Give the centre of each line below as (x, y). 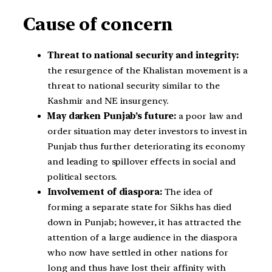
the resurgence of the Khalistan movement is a (148, 71)
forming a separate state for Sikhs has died (139, 207)
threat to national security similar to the (134, 86)
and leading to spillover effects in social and (142, 162)
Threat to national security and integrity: (143, 56)
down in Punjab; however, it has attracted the (144, 223)
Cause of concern (98, 24)
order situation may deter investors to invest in (148, 131)
